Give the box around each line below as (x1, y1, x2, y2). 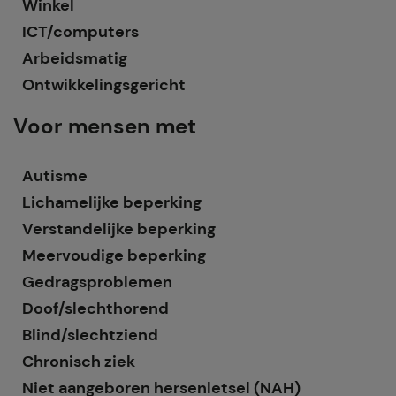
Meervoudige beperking (22, 245, 206, 266)
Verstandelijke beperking (22, 218, 216, 240)
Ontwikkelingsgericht (22, 74, 186, 95)
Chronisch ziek (22, 351, 135, 372)
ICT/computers (22, 21, 139, 42)
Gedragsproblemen (22, 271, 172, 293)
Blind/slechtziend (22, 324, 158, 346)
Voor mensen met (13, 112, 196, 140)
